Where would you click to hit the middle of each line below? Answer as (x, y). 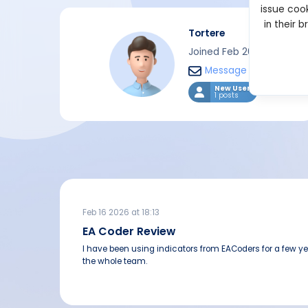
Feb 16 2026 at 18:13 (121, 213)
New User (232, 89)
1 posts (226, 96)
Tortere (206, 34)
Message (225, 71)
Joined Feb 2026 (227, 52)
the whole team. (115, 262)
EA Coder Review (129, 232)
